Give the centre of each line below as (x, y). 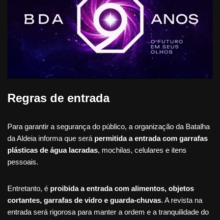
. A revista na (182, 200)
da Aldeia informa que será (51, 138)
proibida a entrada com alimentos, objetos (122, 189)
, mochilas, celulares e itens (142, 150)
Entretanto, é (29, 189)
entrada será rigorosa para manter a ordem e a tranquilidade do (108, 212)
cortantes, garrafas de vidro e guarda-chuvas (84, 200)
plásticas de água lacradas (53, 150)
